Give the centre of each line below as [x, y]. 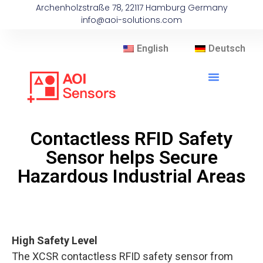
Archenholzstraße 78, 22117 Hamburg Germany [131, 8]
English [153, 48]
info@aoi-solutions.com [131, 20]
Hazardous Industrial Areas [131, 176]
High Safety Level [55, 240]
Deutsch [227, 48]
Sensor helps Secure [131, 157]
